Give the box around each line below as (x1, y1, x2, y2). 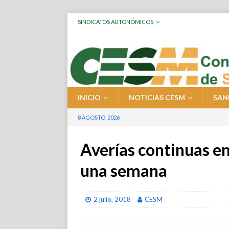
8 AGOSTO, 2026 (78, 114, 120, 121)
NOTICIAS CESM (129, 93, 185, 102)
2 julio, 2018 (94, 195, 131, 204)
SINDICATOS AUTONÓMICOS (78, 18, 153, 25)
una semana (80, 161, 167, 181)
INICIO (78, 93, 101, 102)
